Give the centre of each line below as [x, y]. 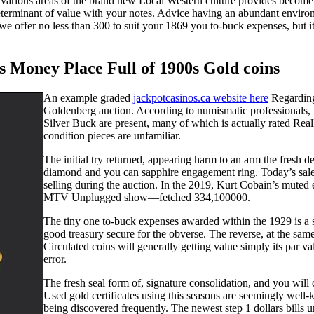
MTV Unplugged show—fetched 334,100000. [147, 198]
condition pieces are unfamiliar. [112, 136]
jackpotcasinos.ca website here [201, 98]
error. [55, 259]
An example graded [88, 98]
